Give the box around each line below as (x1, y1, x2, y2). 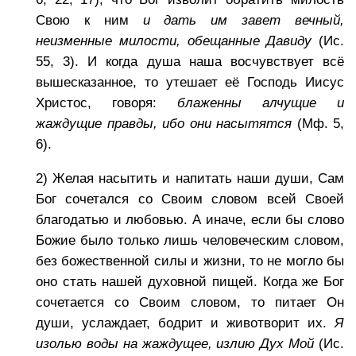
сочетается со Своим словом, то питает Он (36, 295, 344, 310)
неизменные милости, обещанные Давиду (36, 33, 312, 49)
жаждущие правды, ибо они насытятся (36, 116, 292, 132)
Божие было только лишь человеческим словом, (36, 233, 344, 248)
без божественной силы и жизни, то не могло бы (36, 253, 344, 269)
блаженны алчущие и (177, 95, 344, 111)
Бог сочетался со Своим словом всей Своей (36, 192, 344, 207)
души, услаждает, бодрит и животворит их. (36, 315, 335, 331)
